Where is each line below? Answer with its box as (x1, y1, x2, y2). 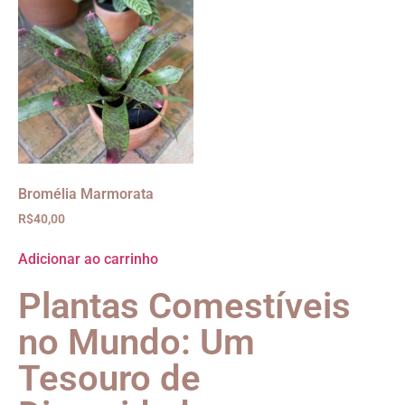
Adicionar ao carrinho (18, 250, 158, 268)
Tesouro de (18, 356, 201, 400)
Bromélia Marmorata (18, 184, 154, 202)
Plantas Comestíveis (18, 284, 351, 327)
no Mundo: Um (18, 320, 255, 363)
